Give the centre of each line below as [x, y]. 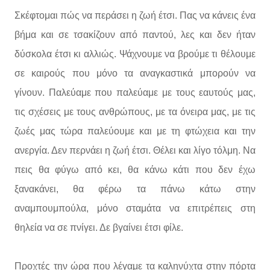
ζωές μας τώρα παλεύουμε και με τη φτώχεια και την [135, 131]
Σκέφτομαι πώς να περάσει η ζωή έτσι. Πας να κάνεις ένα [135, 15]
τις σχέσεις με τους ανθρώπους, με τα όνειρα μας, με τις [135, 112]
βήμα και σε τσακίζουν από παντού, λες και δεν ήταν [135, 35]
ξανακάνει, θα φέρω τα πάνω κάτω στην [135, 189]
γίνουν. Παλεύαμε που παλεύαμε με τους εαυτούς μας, [135, 93]
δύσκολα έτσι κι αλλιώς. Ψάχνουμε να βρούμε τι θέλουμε [135, 54]
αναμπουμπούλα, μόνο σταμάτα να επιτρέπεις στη [135, 208]
